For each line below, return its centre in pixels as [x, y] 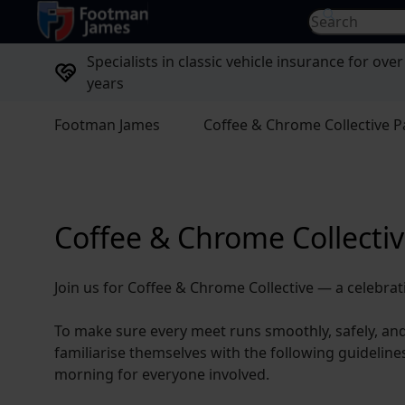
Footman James [107, 125]
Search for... [346, 18]
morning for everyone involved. [162, 374]
